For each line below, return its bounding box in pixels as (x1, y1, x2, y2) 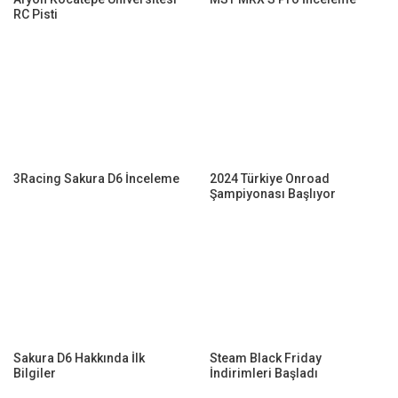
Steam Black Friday (210, 350, 322, 365)
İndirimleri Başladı (210, 365, 318, 380)
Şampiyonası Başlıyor (210, 186, 336, 201)
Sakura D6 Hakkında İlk (13, 350, 145, 365)
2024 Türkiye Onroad (210, 171, 330, 186)
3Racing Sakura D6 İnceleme (13, 171, 179, 186)
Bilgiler (13, 365, 56, 380)
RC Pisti (13, 6, 58, 21)
